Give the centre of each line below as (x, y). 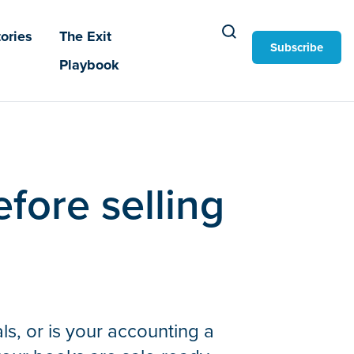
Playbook (90, 65)
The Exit (86, 36)
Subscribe (297, 47)
